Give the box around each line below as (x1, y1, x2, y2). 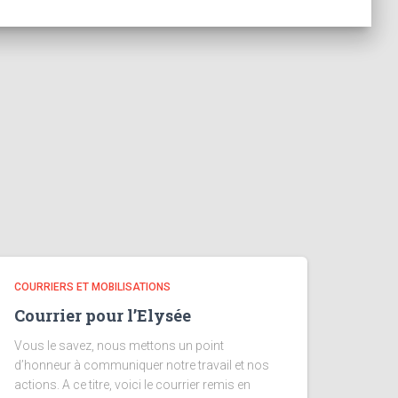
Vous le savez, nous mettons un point (14, 338, 224, 353)
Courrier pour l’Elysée (14, 305, 191, 326)
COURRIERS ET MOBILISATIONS (14, 281, 171, 293)
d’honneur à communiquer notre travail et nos (14, 358, 269, 372)
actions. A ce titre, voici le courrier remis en (14, 378, 251, 392)
